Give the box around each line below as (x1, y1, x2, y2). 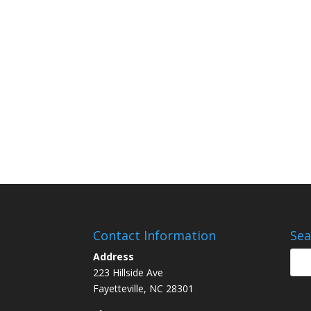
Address (93, 249, 135, 263)
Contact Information (93, 226, 217, 244)
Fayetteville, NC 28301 (93, 281, 194, 295)
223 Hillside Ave (93, 265, 164, 279)
